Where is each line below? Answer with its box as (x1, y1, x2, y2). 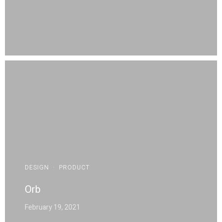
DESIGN (25, 163, 49, 172)
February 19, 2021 (25, 202, 80, 213)
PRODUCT (59, 163, 90, 172)
